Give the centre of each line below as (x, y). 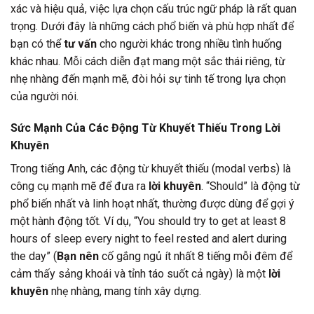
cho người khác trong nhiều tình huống (189, 43)
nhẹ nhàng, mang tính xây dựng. (125, 292)
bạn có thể (37, 43)
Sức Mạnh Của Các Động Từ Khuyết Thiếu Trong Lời (145, 128)
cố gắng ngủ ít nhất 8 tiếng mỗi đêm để (196, 257)
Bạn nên (78, 257)
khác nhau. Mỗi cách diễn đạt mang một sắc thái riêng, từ (148, 61)
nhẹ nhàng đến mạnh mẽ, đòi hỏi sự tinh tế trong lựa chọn (148, 78)
